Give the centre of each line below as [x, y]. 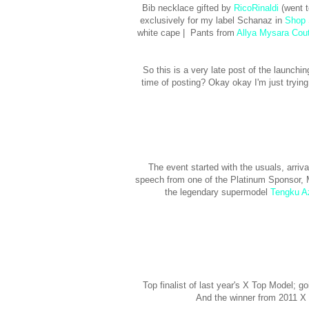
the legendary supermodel [217, 192]
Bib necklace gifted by [188, 8]
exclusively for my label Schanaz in [212, 21]
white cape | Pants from [187, 33]
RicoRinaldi [256, 8]
